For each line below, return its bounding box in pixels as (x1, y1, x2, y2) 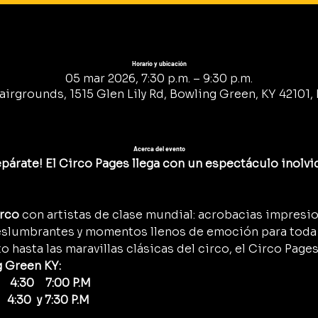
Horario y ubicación (131, 60, 187, 67)
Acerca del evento (133, 144, 185, 153)
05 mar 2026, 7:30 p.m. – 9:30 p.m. (65, 70, 253, 86)
